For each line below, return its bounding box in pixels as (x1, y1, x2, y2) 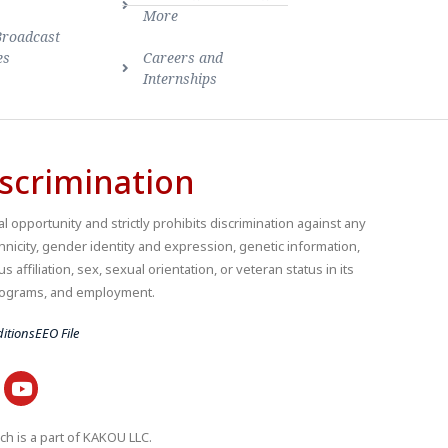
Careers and (143, 48, 224, 68)
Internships (143, 69, 218, 89)
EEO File (35, 324, 79, 343)
